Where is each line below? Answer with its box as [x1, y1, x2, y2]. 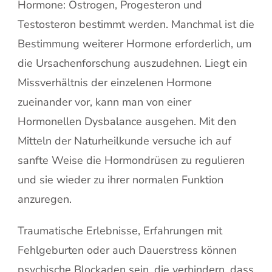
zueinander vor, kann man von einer [18, 94, 191, 109]
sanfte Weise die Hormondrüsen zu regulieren [18, 152, 245, 168]
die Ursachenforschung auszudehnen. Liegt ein [18, 55, 247, 70]
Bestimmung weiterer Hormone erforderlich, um [18, 36, 251, 51]
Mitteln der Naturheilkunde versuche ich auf [18, 133, 231, 148]
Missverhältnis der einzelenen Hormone [18, 75, 212, 90]
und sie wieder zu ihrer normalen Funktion [18, 172, 223, 187]
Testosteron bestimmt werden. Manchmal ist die [18, 16, 254, 32]
